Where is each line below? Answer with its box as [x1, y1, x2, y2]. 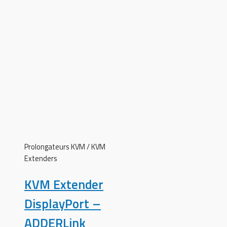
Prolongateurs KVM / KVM [24, 140, 105, 153]
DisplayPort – [24, 194, 101, 213]
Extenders [24, 152, 57, 164]
